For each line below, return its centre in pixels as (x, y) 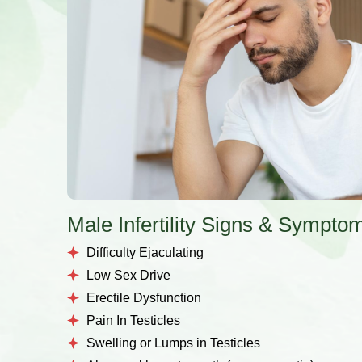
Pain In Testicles (133, 320)
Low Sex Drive (128, 275)
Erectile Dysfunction (144, 298)
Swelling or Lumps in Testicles (173, 343)
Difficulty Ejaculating (145, 253)
